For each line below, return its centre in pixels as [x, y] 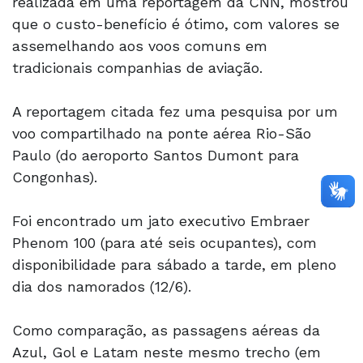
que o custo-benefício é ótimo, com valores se [176, 23]
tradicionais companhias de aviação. [140, 67]
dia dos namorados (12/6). [104, 286]
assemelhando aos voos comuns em [140, 45]
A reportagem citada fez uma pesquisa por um [175, 111]
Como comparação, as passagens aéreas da [166, 330]
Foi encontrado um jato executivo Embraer [161, 220]
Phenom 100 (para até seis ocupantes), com [164, 242]
